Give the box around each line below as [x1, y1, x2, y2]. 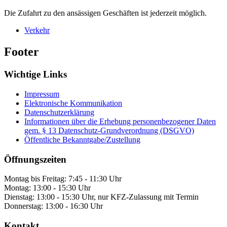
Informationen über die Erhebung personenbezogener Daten [24, 117, 216, 126]
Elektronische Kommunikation [24, 98, 122, 107]
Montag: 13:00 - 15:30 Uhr [4, 183, 91, 193]
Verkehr [24, 26, 50, 35]
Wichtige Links [4, 69, 67, 80]
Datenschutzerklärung [24, 107, 94, 117]
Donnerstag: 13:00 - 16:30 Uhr [4, 202, 103, 211]
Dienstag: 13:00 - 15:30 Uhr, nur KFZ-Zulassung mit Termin [4, 193, 199, 202]
